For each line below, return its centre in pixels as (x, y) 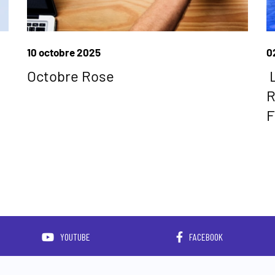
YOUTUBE (75, 237)
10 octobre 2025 (64, 52)
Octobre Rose (71, 76)
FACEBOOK (206, 237)
